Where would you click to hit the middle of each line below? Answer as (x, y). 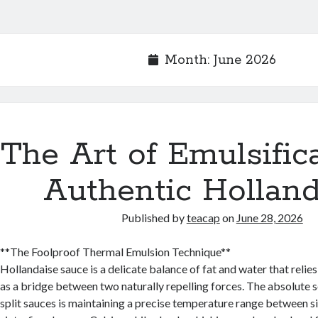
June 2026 (245, 60)
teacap (203, 218)
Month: (189, 60)
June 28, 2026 (269, 218)
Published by (154, 218)
